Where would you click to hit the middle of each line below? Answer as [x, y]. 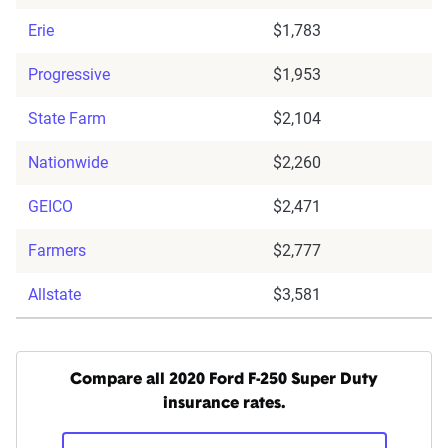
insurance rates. [224, 404]
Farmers [57, 251]
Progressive [69, 75]
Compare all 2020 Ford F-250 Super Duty [224, 380]
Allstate [54, 295]
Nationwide [68, 163]
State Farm [67, 119]
